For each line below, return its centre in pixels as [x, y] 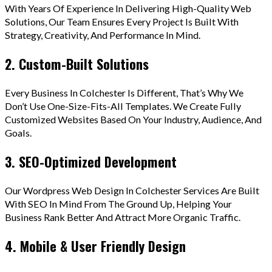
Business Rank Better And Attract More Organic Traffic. [123, 217]
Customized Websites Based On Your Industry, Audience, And [133, 119]
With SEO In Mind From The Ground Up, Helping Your [118, 203]
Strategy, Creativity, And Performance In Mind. [103, 35]
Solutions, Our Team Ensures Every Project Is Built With [122, 21]
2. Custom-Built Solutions [77, 63]
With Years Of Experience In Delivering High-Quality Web [128, 8]
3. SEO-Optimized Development [91, 161]
